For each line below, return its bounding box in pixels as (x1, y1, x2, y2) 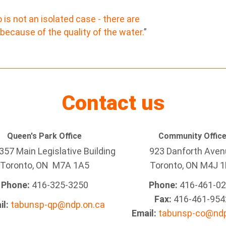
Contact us (62, 91, 164, 115)
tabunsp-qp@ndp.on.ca (11, 199, 105, 210)
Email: (132, 208, 156, 218)
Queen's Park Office (7, 131, 82, 141)
